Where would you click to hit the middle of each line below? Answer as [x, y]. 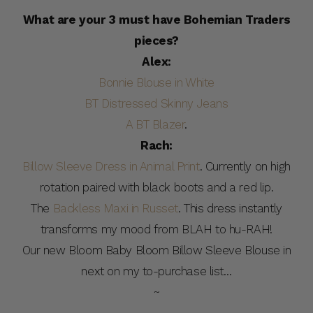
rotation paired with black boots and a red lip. [156, 187]
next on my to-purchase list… [156, 271]
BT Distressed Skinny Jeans [156, 103]
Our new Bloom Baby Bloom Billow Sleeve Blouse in [156, 250]
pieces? [156, 40]
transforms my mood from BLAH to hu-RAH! [156, 229]
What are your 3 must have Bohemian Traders [156, 19]
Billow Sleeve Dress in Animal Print [111, 166]
